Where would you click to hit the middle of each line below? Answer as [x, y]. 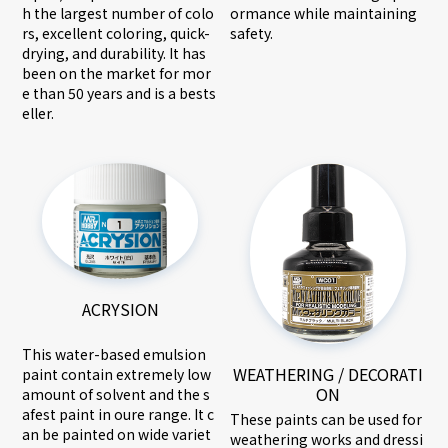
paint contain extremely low [117, 374]
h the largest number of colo [118, 13]
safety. [251, 32]
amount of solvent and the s [116, 394]
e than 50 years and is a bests [119, 93]
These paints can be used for [326, 418]
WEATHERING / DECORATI [327, 373]
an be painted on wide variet [117, 434]
